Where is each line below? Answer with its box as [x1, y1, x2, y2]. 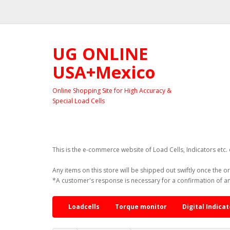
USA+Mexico [52, 61, 156, 84]
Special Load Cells [52, 97, 105, 106]
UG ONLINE [52, 42, 148, 65]
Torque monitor [115, 202, 167, 212]
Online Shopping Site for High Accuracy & [52, 86, 171, 95]
